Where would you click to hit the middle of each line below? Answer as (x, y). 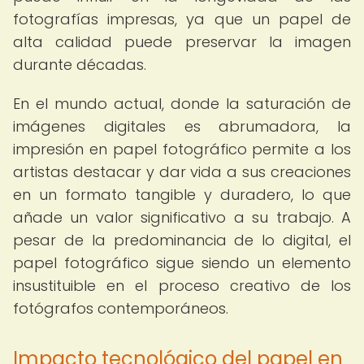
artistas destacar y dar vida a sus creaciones (182, 172)
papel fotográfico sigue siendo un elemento (182, 263)
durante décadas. (80, 65)
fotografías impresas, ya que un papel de (182, 19)
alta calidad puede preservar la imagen (182, 42)
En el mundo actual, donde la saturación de (182, 104)
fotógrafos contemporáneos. (121, 308)
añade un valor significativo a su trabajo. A (182, 217)
